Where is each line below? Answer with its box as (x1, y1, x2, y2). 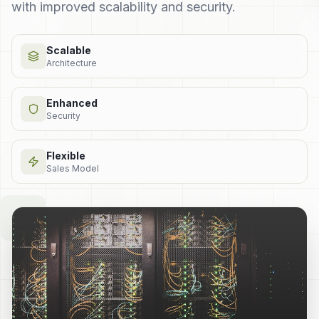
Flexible (46, 150, 85, 162)
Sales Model (46, 163, 99, 174)
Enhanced (46, 97, 98, 109)
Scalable (46, 44, 91, 56)
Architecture (46, 58, 97, 68)
